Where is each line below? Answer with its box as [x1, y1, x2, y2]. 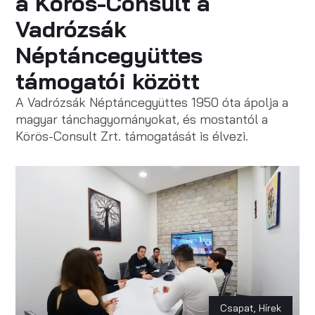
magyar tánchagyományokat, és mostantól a [15, 111, 269, 127]
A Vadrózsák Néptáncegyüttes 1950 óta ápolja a [15, 94, 289, 110]
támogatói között [15, 67, 200, 95]
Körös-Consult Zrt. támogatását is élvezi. [15, 128, 249, 144]
